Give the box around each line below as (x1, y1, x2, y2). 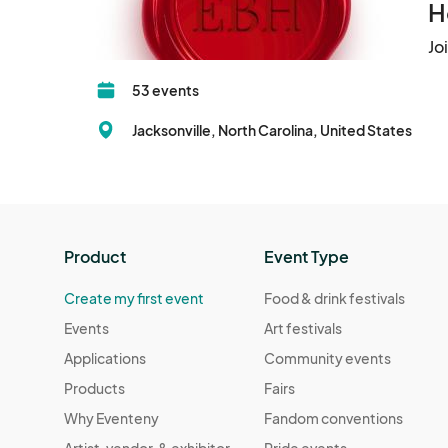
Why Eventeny (64, 409, 159, 428)
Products (64, 379, 125, 398)
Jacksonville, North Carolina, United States (132, 121, 412, 140)
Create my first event (64, 289, 204, 308)
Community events (264, 349, 392, 368)
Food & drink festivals (264, 289, 406, 308)
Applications (64, 349, 146, 368)
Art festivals (264, 319, 343, 338)
